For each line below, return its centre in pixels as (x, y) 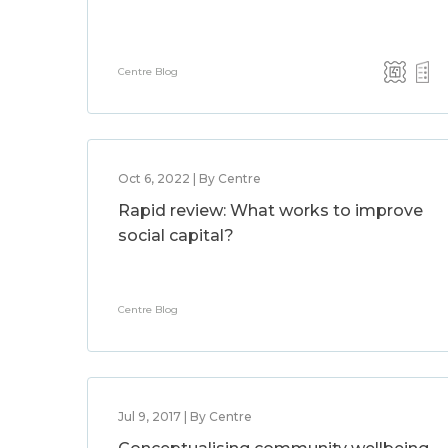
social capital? (176, 235)
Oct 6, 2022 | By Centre (189, 178)
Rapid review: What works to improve (270, 210)
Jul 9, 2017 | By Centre (185, 416)
